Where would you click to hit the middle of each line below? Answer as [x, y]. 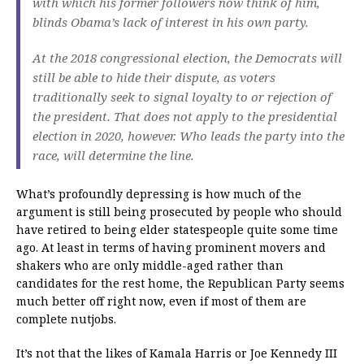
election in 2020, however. [104, 136]
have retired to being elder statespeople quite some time [177, 230]
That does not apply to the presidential [225, 117]
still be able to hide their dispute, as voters [154, 78]
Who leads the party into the [262, 136]
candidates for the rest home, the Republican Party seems [180, 284]
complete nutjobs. [66, 319]
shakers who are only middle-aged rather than [150, 266]
